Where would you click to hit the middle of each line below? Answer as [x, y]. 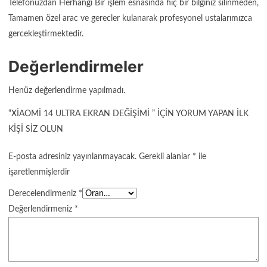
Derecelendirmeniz [44, 193]
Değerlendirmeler [76, 66]
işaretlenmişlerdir [39, 172]
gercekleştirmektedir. [46, 34]
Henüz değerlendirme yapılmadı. [67, 91]
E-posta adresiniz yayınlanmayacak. [72, 156]
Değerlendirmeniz [41, 209]
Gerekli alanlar [166, 156]
